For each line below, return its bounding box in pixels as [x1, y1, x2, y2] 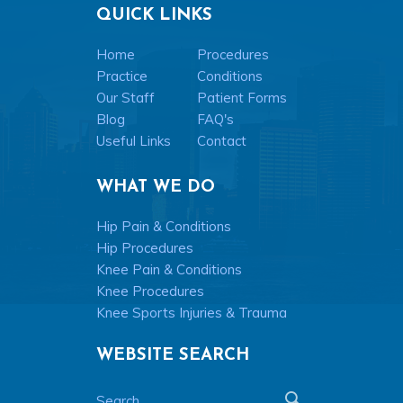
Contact [196, 131, 246, 149]
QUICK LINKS [95, 6, 212, 24]
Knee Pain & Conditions [95, 260, 242, 278]
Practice [95, 67, 148, 85]
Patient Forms [196, 88, 287, 106]
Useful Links [95, 131, 171, 149]
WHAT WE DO [95, 178, 215, 196]
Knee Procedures [95, 282, 204, 300]
